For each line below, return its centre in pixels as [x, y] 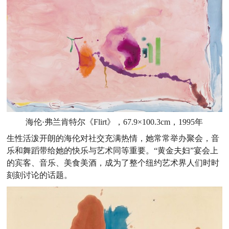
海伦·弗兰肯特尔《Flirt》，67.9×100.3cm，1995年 [114, 122]
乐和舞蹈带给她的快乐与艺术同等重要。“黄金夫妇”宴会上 [113, 151]
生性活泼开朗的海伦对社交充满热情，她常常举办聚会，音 [113, 139]
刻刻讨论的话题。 [40, 175]
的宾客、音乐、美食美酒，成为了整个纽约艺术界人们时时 [113, 163]
